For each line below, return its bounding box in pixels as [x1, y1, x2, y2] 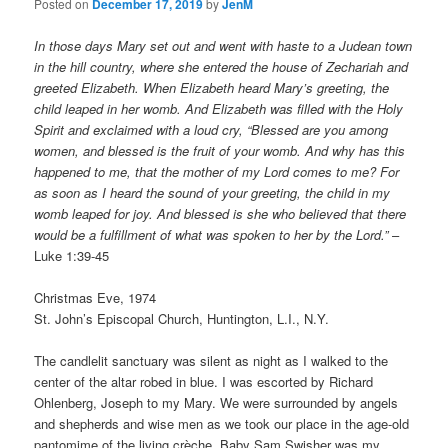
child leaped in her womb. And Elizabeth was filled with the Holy [34, 98, 404, 118]
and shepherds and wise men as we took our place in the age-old [34, 413, 410, 433]
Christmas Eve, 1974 [34, 287, 157, 307]
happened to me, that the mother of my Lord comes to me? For [34, 161, 400, 181]
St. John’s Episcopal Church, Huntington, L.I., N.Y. [34, 308, 330, 328]
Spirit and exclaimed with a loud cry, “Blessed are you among [34, 119, 389, 139]
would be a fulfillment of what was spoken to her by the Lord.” [34, 224, 389, 244]
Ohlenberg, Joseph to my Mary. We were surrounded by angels [34, 392, 399, 412]
